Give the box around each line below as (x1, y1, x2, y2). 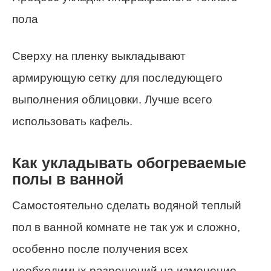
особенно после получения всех (12, 242, 188, 255)
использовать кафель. (12, 114, 132, 128)
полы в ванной (12, 171, 123, 188)
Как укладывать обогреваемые (12, 154, 246, 171)
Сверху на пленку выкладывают (12, 49, 186, 62)
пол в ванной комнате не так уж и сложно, (12, 220, 240, 233)
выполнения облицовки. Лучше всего (12, 93, 212, 106)
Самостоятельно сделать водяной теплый (12, 198, 241, 212)
